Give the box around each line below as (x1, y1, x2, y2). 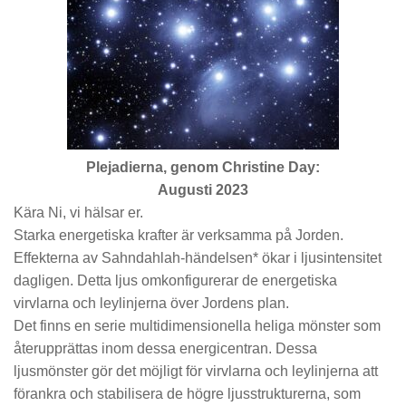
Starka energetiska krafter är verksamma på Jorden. (14, 227, 343, 244)
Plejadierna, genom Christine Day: (86, 159, 320, 176)
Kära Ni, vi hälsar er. (14, 205, 143, 221)
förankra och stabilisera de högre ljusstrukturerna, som (14, 386, 361, 402)
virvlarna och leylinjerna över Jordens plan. (14, 295, 289, 312)
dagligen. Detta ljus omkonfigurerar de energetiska (14, 273, 337, 289)
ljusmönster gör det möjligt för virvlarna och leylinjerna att (14, 363, 378, 380)
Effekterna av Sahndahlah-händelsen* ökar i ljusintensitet (14, 250, 382, 266)
